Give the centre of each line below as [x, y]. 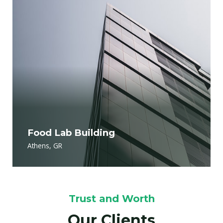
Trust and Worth [111, 199]
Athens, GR [45, 146]
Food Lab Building [71, 133]
